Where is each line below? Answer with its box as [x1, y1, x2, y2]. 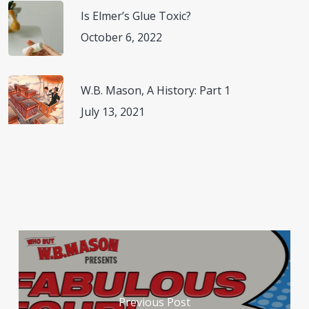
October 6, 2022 [81, 30, 163, 46]
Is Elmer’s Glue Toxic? [81, 8, 192, 24]
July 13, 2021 [81, 104, 146, 120]
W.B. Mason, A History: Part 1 [81, 83, 231, 99]
